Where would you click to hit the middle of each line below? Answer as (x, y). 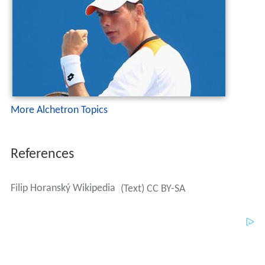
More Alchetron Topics (59, 111)
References (42, 155)
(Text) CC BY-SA (153, 189)
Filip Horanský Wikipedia (63, 189)
